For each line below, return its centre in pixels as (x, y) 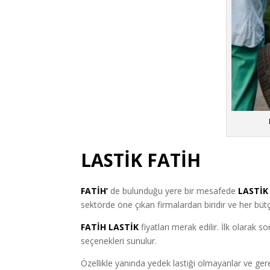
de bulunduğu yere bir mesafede (174, 190)
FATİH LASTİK (110, 227)
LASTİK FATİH (141, 160)
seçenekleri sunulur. (119, 240)
